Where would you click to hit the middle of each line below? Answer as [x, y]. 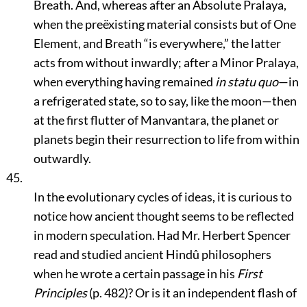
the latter [255, 43]
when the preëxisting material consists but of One [164, 24]
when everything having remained [124, 82]
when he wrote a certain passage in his [135, 273]
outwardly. [62, 158]
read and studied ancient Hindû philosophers [152, 254]
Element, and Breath [88, 43]
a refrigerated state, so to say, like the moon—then [165, 101]
